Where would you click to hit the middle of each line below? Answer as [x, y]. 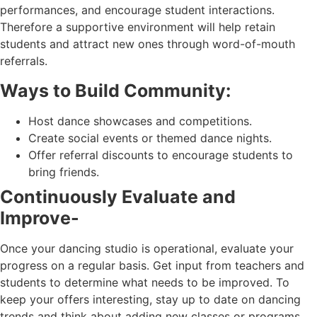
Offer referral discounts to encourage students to [161, 155]
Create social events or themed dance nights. [150, 138]
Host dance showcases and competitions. [140, 121]
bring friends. [64, 172]
